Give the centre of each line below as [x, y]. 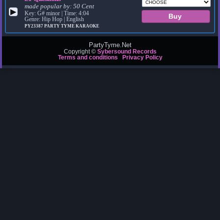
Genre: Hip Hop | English [55, 19]
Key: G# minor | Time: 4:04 [57, 14]
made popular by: [49, 7]
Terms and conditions [88, 58]
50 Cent [84, 7]
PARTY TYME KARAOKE [72, 26]
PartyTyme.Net [110, 45]
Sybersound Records [127, 52]
